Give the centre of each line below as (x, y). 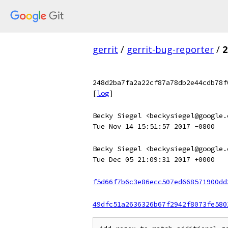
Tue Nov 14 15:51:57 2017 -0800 (154, 126)
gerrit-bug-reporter (170, 49)
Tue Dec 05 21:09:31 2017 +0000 (154, 159)
